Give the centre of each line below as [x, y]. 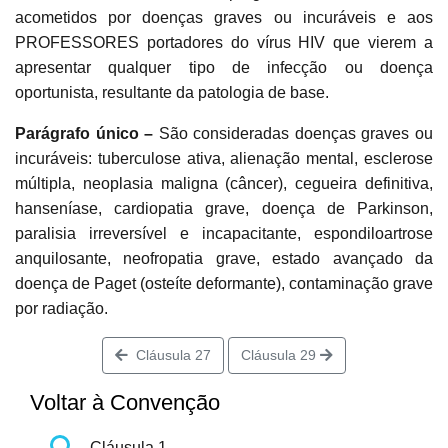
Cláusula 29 [280, 355]
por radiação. [61, 309]
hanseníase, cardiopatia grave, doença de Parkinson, [224, 209]
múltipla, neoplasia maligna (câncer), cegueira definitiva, [224, 184]
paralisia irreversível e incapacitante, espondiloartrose [224, 234]
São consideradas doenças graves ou [296, 134]
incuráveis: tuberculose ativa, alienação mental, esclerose [224, 159]
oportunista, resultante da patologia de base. [172, 93]
